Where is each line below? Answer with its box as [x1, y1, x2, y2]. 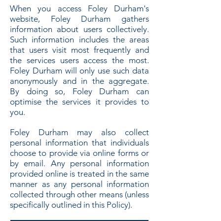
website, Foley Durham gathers [10, 14, 149, 24]
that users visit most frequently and [10, 45, 149, 55]
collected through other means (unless [10, 189, 149, 199]
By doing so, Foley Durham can [10, 86, 149, 96]
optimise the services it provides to [10, 97, 149, 107]
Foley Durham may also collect [10, 127, 149, 137]
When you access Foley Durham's [10, 3, 149, 13]
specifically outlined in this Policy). [10, 200, 132, 210]
